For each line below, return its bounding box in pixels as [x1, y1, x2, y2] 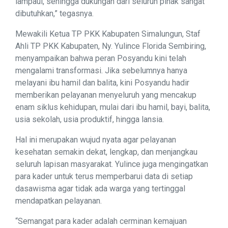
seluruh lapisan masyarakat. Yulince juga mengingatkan [15, 159, 208, 169]
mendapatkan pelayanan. [15, 196, 102, 206]
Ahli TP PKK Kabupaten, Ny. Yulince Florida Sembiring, [15, 41, 206, 51]
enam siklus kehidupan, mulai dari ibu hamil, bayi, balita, [15, 102, 210, 112]
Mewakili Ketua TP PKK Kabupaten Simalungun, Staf [15, 29, 201, 39]
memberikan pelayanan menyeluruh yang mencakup [15, 90, 196, 100]
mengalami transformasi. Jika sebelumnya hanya [15, 66, 187, 76]
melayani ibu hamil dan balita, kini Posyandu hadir [15, 78, 189, 88]
